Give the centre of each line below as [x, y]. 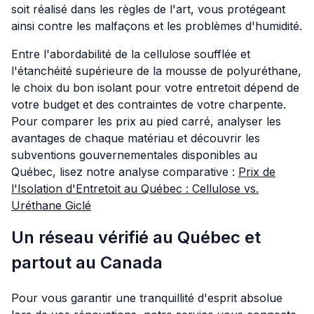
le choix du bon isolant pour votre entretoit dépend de [155, 88]
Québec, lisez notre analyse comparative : [125, 172]
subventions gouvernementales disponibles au [134, 155]
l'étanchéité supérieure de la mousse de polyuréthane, [156, 71]
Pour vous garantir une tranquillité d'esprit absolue [147, 298]
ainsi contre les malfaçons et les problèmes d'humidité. [157, 26]
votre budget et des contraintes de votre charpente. [149, 105]
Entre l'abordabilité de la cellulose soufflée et [131, 54]
